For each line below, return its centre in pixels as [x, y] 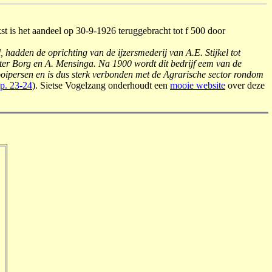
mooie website [198, 85]
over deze [245, 85]
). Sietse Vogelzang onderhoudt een [101, 85]
